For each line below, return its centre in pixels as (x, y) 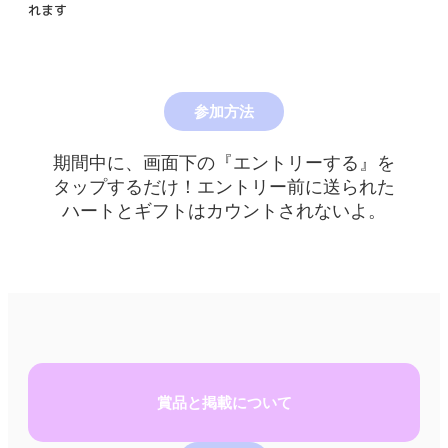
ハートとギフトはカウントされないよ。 (224, 210)
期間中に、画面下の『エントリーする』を (224, 162)
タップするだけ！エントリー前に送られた (224, 186)
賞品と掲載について (224, 402)
